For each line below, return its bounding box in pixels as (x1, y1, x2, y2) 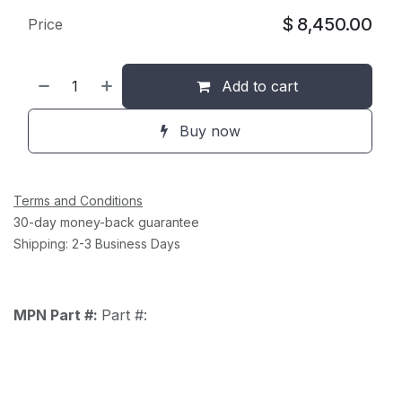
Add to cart (217, 77, 299, 96)
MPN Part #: (13, 306, 101, 325)
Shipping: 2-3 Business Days (13, 236, 180, 252)
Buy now (174, 122, 240, 141)
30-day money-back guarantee (13, 214, 199, 231)
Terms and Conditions (13, 193, 143, 209)
